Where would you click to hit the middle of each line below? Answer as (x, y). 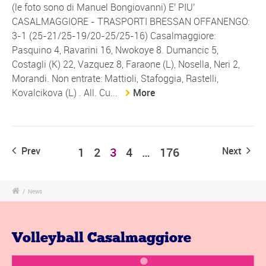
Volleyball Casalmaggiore (102, 238)
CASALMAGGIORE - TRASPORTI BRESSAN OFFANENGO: (131, 22)
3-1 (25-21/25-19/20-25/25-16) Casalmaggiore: (114, 36)
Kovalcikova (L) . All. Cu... (66, 93)
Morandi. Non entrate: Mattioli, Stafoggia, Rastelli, (115, 79)
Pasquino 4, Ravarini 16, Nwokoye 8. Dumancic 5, (115, 50)
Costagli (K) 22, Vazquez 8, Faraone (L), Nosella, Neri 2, (126, 64)
